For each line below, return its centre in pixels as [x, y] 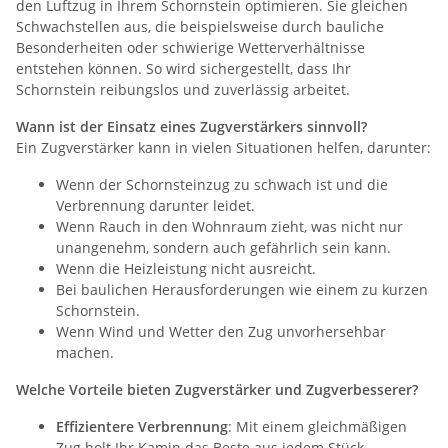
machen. [85, 352]
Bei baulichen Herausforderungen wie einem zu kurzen [242, 289]
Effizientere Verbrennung [142, 426]
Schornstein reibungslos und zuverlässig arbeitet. [183, 89]
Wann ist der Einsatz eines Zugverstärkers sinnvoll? [191, 126]
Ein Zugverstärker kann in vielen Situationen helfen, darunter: [223, 147]
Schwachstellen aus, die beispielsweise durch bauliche [200, 26]
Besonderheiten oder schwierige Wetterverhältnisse [190, 47]
